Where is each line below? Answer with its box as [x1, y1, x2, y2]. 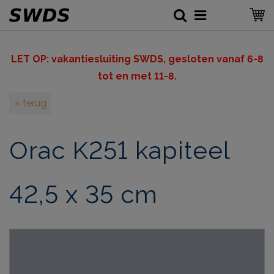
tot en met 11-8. [97, 70, 177, 82]
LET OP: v [10, 53, 57, 65]
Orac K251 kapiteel [9, 135, 230, 165]
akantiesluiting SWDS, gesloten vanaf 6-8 [56, 53, 264, 65]
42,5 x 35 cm [9, 179, 158, 209]
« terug [14, 97, 46, 109]
